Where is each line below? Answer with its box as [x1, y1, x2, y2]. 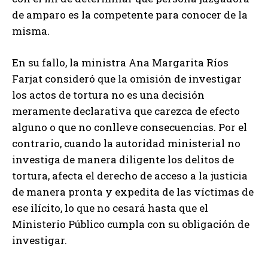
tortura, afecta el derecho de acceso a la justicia [12, 168, 248, 182]
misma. [12, 23, 50, 38]
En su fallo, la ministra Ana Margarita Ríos [12, 55, 229, 69]
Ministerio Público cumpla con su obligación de [12, 217, 249, 231]
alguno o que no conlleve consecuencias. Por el [12, 120, 247, 134]
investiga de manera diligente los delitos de [12, 152, 234, 166]
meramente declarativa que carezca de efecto [12, 103, 240, 118]
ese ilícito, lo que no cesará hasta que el [12, 200, 208, 215]
